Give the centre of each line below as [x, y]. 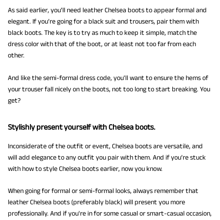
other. [16, 55]
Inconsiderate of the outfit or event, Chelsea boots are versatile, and [105, 146]
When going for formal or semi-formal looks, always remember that [103, 191]
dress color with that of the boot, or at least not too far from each [102, 44]
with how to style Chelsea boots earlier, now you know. [85, 168]
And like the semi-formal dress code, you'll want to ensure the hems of [108, 77]
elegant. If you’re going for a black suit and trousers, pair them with [103, 21]
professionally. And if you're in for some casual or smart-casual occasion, [110, 213]
